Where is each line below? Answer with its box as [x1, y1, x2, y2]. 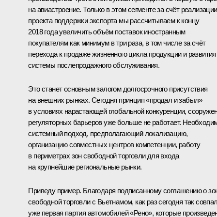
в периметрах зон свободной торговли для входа [28, 151, 179, 160]
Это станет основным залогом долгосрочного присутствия [28, 84, 208, 93]
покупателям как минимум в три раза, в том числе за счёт [28, 38, 206, 47]
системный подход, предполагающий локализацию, [28, 129, 188, 138]
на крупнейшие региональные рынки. [28, 162, 142, 171]
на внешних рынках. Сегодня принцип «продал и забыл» [28, 95, 202, 104]
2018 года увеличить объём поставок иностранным [28, 27, 186, 36]
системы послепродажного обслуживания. [28, 61, 160, 69]
